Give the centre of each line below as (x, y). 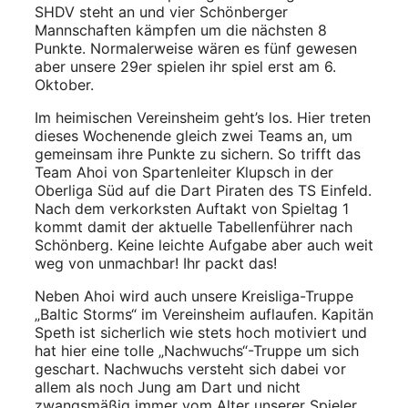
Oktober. (64, 84)
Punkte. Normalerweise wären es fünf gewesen (196, 48)
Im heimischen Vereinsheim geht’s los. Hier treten (203, 117)
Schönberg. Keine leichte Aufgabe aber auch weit (204, 245)
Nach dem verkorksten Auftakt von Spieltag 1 (192, 208)
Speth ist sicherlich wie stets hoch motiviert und (201, 332)
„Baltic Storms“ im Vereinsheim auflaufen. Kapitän (204, 314)
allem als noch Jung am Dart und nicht (168, 387)
